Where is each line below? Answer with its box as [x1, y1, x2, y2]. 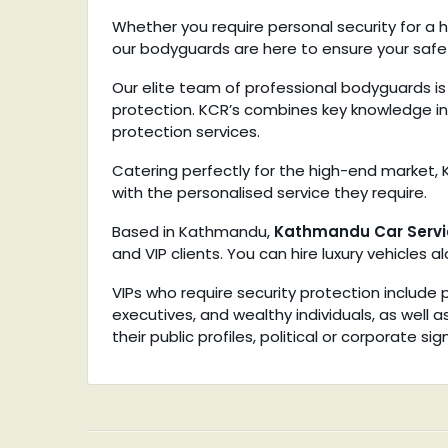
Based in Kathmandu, [112, 220, 274, 242]
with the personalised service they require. [112, 181, 427, 203]
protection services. [112, 120, 260, 142]
